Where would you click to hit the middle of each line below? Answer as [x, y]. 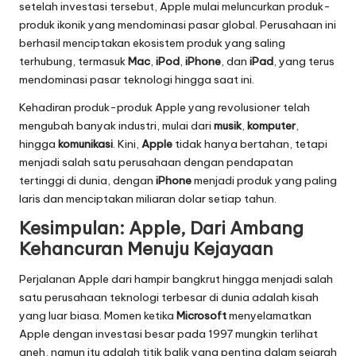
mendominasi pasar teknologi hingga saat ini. [137, 79]
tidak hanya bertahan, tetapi [250, 143]
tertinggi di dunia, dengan [87, 180]
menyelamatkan [269, 315]
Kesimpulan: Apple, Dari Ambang [161, 228]
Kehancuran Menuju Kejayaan [146, 248]
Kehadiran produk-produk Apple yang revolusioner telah [164, 107]
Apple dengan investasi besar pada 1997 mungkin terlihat [168, 333]
